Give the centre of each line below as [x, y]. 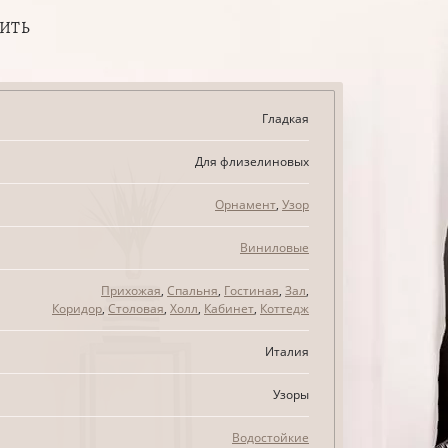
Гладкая [285, 118]
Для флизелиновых [252, 161]
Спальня [192, 290]
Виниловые [274, 247]
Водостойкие [270, 437]
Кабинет [229, 308]
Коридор [77, 308]
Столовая [136, 308]
